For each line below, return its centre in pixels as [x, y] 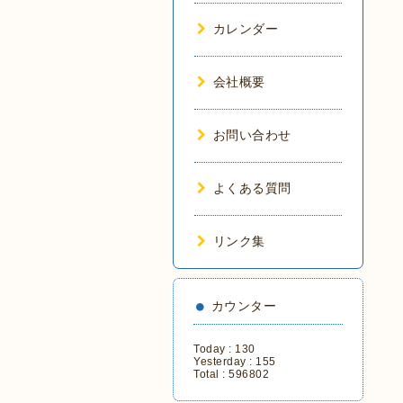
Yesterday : [224, 362]
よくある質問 [252, 188]
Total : [211, 374]
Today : [214, 349]
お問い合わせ [252, 135]
